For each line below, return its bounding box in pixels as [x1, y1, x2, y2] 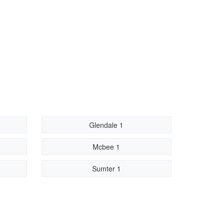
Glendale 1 [89, 120, 124, 130]
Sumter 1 [92, 164, 121, 173]
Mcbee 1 [93, 142, 120, 152]
